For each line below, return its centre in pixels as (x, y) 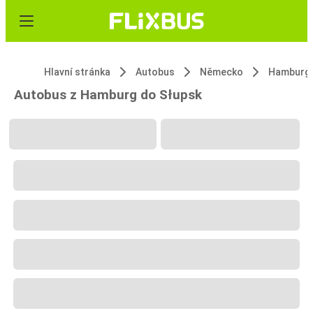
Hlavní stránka (77, 72)
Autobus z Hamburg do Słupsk (108, 95)
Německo (221, 72)
